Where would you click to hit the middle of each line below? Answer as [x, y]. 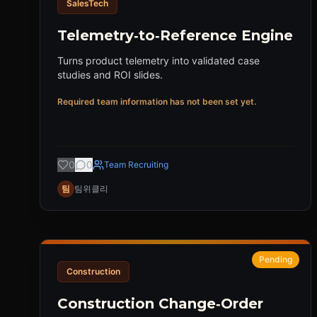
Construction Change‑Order [160, 304]
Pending [276, 259]
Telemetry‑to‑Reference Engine [175, 35]
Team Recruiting [136, 165]
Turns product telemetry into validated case [158, 60]
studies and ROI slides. [110, 75]
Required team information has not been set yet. [157, 102]
